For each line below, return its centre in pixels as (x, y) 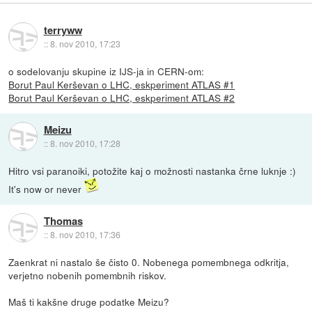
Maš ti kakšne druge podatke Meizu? (89, 302)
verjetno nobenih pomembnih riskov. (88, 275)
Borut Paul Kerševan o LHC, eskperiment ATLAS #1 (122, 85)
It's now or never (47, 189)
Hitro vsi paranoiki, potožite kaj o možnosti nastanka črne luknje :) (153, 171)
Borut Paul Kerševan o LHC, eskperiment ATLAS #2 (122, 98)
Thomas (63, 220)
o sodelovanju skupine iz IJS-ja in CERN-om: (107, 71)
